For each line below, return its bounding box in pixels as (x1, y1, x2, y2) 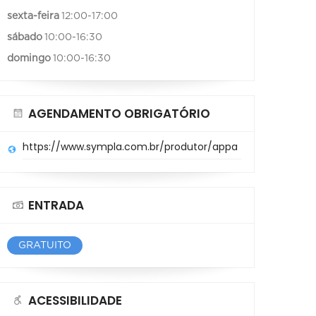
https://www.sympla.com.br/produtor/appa (23, 139, 238, 154)
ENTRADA (28, 196, 84, 214)
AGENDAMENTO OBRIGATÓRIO (28, 104, 210, 122)
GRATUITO (18, 240, 71, 250)
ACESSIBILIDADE (28, 291, 122, 309)
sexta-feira (7, 11, 59, 21)
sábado (7, 32, 42, 42)
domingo (7, 53, 51, 63)
